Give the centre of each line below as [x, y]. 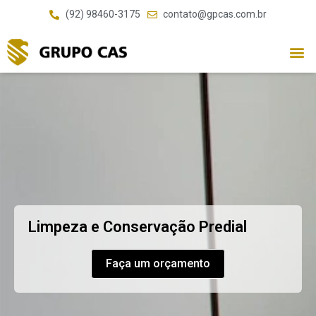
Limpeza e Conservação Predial [138, 226]
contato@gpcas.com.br [215, 14]
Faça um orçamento [158, 263]
